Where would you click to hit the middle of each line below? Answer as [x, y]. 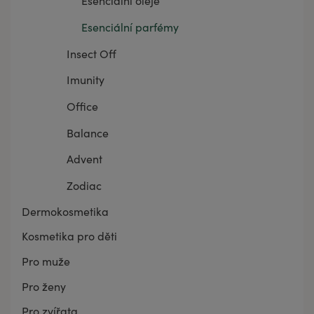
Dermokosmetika [65, 211]
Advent [84, 159]
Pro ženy [44, 286]
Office [82, 106]
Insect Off [91, 53]
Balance [88, 132]
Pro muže [46, 261]
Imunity [86, 80]
